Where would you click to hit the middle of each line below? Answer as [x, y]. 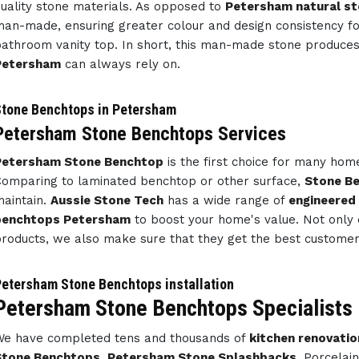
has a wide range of [226, 200]
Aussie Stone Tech [107, 200]
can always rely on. [120, 64]
